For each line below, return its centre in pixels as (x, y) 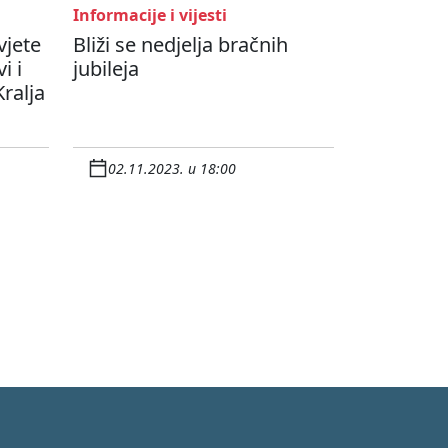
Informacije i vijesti (150, 15)
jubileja (106, 69)
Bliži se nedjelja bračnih (180, 45)
